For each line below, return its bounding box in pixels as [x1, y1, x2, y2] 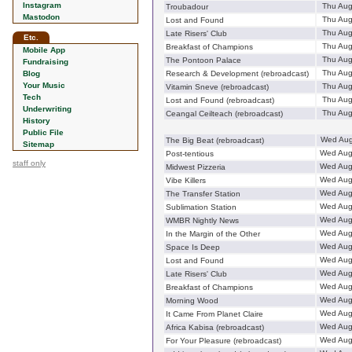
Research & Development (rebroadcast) [166, 69, 309, 78]
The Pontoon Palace [166, 56, 241, 64]
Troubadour [166, 2, 208, 11]
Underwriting [23, 104, 71, 113]
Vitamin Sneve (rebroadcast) [166, 82, 269, 91]
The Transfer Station [166, 189, 240, 198]
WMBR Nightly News [166, 216, 239, 225]
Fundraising [23, 57, 68, 66]
